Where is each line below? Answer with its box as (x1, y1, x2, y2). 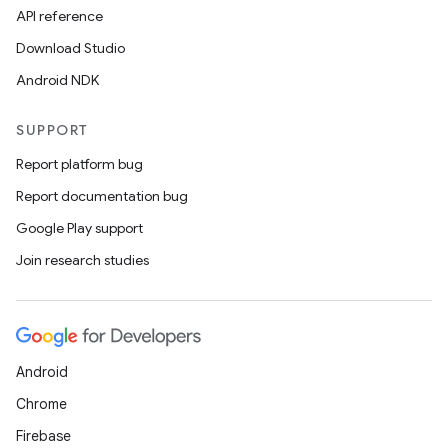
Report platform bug (16, 155, 143, 173)
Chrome (16, 395, 67, 413)
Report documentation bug (16, 187, 188, 205)
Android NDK (16, 71, 99, 89)
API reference (16, 7, 103, 25)
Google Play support (16, 219, 143, 237)
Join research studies (16, 251, 149, 269)
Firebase (16, 427, 71, 445)
